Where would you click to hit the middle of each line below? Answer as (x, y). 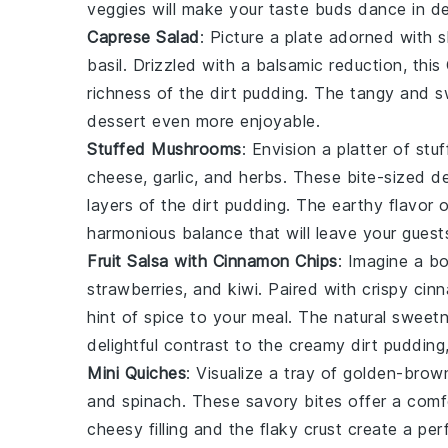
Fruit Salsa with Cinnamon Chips (212, 261)
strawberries (135, 289)
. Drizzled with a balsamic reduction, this (284, 65)
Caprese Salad (143, 37)
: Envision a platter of (328, 149)
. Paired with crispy (336, 289)
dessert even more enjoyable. (203, 121)
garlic (173, 177)
